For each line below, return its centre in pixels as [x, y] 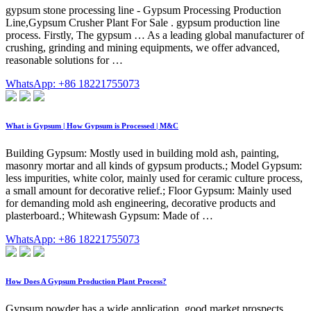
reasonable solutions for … [64, 60]
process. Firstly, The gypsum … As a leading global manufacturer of [155, 35]
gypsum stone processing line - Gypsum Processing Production [143, 10]
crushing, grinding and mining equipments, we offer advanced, [143, 48]
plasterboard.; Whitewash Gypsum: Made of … [109, 216]
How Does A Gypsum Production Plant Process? [86, 281]
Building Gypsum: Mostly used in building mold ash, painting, [142, 153]
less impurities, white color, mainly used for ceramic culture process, [154, 178]
